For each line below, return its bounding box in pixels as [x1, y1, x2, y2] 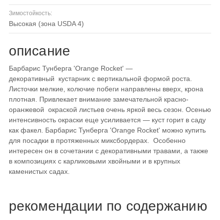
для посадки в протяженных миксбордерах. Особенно [9, 137, 186, 145]
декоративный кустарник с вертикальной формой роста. [9, 75, 192, 83]
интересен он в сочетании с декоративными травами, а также [9, 147, 208, 155]
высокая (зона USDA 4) [13, 20, 84, 28]
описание [9, 43, 70, 59]
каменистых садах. [9, 167, 70, 176]
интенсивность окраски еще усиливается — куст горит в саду [9, 116, 206, 124]
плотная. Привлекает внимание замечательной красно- [9, 95, 189, 104]
